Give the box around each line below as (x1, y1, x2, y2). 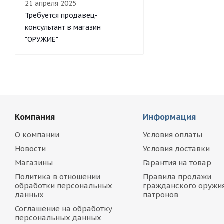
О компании (15, 130, 59, 139)
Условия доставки (142, 144, 210, 153)
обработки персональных (15, 181, 112, 190)
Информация (142, 112, 196, 122)
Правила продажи (142, 172, 211, 181)
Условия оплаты (142, 130, 202, 139)
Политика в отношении (15, 172, 100, 181)
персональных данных (15, 213, 101, 222)
